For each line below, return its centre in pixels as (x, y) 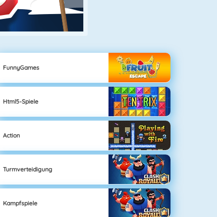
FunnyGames (21, 67)
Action (12, 135)
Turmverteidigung (28, 169)
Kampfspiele (20, 203)
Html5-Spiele (21, 101)
